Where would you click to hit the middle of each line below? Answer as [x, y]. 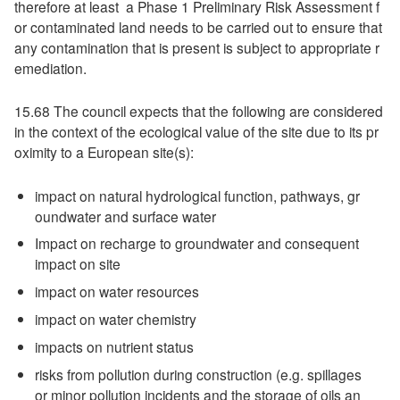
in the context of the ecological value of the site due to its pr [196, 132]
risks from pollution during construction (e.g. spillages [199, 374]
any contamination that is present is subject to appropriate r [196, 48]
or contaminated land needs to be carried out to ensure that [198, 27]
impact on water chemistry [116, 318]
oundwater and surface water [126, 216]
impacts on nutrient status [115, 346]
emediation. [50, 68]
